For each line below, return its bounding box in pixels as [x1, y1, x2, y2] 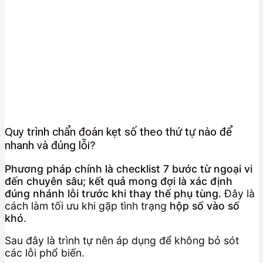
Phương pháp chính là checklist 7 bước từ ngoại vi [5, 162, 252, 175]
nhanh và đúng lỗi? [5, 139, 96, 153]
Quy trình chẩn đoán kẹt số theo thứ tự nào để [5, 125, 232, 139]
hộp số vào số [170, 199, 240, 212]
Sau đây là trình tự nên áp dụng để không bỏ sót [5, 234, 239, 247]
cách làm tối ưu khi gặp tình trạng [5, 199, 170, 212]
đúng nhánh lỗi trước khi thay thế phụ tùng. [5, 187, 221, 200]
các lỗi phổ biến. [5, 247, 85, 259]
